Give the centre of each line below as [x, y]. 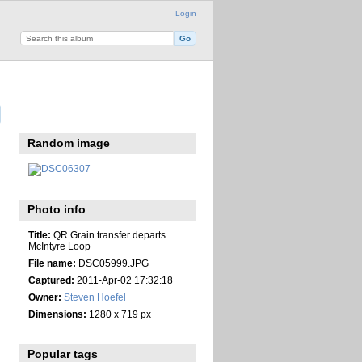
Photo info [57, 210]
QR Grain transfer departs [108, 235]
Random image [69, 143]
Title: [39, 235]
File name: [52, 263]
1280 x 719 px [118, 314]
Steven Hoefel [95, 297]
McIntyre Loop [59, 246]
